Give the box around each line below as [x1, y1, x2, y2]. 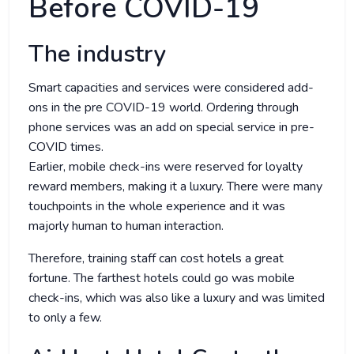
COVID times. [28, 138, 104, 156]
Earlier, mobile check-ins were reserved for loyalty [28, 158, 303, 176]
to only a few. [28, 309, 105, 327]
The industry [28, 38, 172, 71]
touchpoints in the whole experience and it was [28, 198, 285, 216]
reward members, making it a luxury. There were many [28, 178, 322, 196]
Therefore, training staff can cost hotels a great [28, 250, 284, 268]
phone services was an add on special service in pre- [28, 119, 314, 137]
